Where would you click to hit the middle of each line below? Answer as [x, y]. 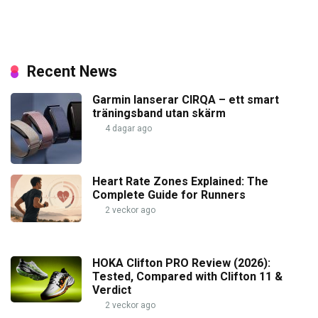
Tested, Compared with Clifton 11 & [187, 276]
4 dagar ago [127, 128]
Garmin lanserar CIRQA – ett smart [186, 99]
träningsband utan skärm [159, 113]
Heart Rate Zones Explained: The [180, 181]
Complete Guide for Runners [169, 194]
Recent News [72, 71]
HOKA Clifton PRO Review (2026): [181, 263]
